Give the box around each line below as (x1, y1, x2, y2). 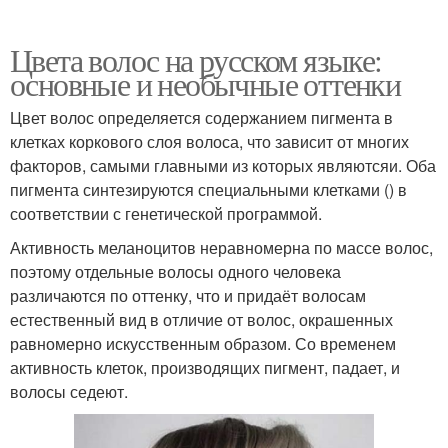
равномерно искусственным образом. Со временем (10, 332, 396, 356)
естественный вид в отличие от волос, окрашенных (10, 308, 393, 332)
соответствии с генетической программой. (10, 202, 322, 226)
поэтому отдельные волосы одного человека (10, 260, 341, 284)
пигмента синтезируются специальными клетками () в (10, 178, 407, 202)
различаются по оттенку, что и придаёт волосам (10, 284, 366, 308)
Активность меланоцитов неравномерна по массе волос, (10, 236, 433, 260)
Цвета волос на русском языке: (10, 38, 382, 82)
